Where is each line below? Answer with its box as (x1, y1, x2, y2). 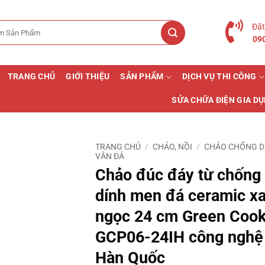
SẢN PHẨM (120, 72, 164, 82)
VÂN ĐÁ (95, 151, 124, 161)
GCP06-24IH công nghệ (95, 227, 263, 247)
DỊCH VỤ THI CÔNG (182, 72, 257, 82)
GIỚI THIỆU (66, 72, 110, 82)
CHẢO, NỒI (153, 142, 193, 151)
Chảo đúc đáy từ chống (95, 165, 261, 185)
